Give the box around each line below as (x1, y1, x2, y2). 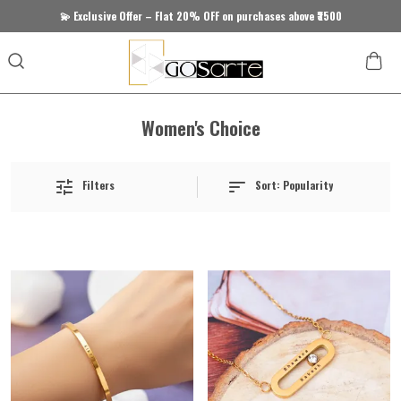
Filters (82, 177, 115, 193)
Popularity (283, 177, 334, 193)
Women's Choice (141, 114, 260, 141)
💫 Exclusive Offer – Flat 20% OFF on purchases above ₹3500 (59, 8, 342, 23)
